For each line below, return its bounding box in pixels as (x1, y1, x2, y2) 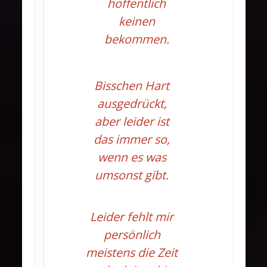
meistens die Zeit (86, 244, 178, 260)
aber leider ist (94, 113, 169, 129)
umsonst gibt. (95, 167, 169, 183)
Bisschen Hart (94, 77, 170, 94)
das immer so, (94, 131, 170, 147)
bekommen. (104, 31, 169, 47)
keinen (118, 13, 155, 29)
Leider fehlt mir (90, 209, 174, 225)
